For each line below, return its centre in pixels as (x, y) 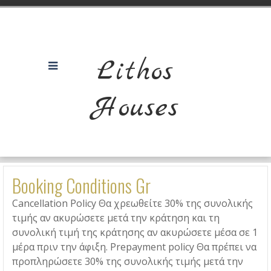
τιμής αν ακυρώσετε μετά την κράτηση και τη (116, 218)
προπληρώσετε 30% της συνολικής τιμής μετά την (128, 261)
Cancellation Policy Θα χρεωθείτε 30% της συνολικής (132, 203)
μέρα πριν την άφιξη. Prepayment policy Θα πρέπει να (134, 247)
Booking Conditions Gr (81, 185)
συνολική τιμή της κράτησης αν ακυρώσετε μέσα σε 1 (135, 232)
